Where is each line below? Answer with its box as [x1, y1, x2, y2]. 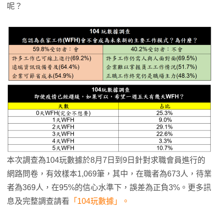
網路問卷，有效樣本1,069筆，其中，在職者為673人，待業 [7, 170, 212, 178]
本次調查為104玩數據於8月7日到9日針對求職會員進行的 [7, 156, 205, 165]
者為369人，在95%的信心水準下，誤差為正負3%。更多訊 [7, 183, 211, 192]
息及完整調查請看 [7, 197, 69, 206]
